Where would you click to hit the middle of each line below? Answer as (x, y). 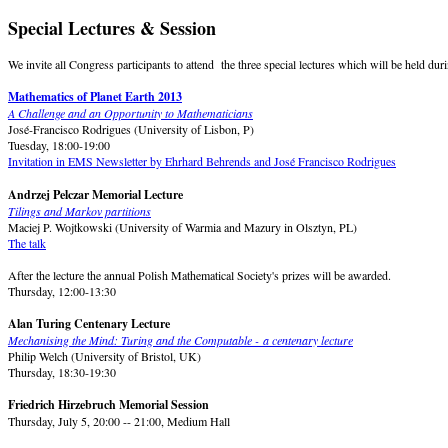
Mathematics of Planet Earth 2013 (95, 96)
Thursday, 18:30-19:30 (62, 371)
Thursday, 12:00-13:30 (62, 290)
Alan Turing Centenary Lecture (89, 323)
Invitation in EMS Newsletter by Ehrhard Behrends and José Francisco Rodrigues (202, 160)
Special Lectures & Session (112, 27)
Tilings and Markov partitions (79, 210)
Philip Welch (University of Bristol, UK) (104, 355)
